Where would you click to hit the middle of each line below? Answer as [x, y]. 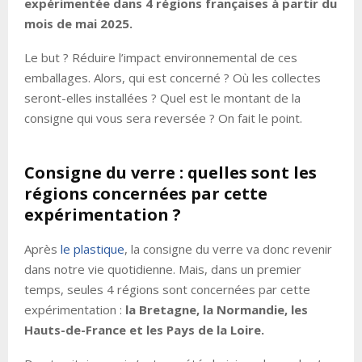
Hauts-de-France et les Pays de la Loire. [144, 330]
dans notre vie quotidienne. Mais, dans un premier [163, 269]
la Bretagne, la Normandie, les [217, 310]
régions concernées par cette [146, 194]
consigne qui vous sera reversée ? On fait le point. [163, 118]
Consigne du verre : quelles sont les [170, 173]
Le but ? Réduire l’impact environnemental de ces [161, 58]
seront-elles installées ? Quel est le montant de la [162, 98]
